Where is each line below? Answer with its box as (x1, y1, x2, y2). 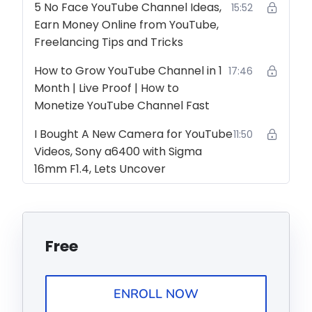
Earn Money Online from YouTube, (34, 17, 219, 33)
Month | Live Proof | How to (34, 80, 179, 96)
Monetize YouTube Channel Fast (34, 97, 210, 114)
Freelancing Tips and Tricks (34, 34, 183, 50)
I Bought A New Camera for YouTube (34, 126, 233, 142)
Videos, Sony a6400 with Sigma (34, 143, 202, 159)
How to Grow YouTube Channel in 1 (34, 63, 222, 79)
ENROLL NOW (114, 286, 198, 302)
